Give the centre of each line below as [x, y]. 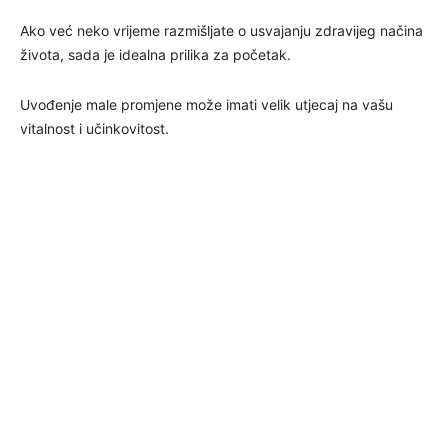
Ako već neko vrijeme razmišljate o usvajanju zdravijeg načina [221, 30]
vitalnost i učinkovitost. [94, 128]
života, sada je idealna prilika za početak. [155, 54]
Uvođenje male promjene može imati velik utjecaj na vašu [206, 104]
